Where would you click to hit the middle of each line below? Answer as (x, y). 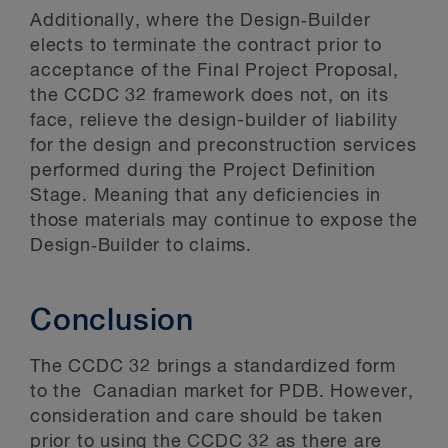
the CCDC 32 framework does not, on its (209, 95)
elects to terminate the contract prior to (206, 45)
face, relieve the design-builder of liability (214, 120)
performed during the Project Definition (203, 170)
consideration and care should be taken (206, 416)
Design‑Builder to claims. (141, 245)
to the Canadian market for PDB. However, (222, 391)
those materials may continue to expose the (224, 220)
